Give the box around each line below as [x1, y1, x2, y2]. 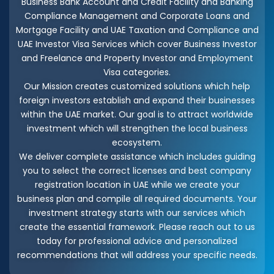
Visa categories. [103, 65, 171, 78]
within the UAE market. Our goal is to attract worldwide [21, 108, 253, 120]
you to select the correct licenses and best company [23, 164, 251, 177]
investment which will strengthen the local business [26, 122, 248, 135]
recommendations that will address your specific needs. [17, 248, 257, 261]
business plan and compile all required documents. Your [17, 192, 257, 205]
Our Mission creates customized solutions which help [24, 80, 250, 92]
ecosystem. [112, 136, 162, 149]
